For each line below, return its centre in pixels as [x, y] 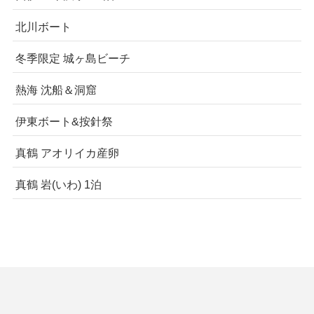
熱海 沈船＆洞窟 [56, 89]
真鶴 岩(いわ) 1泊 [58, 185]
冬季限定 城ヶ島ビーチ [73, 58]
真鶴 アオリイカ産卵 [67, 153]
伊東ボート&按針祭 [64, 122]
